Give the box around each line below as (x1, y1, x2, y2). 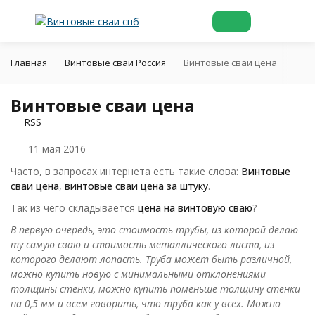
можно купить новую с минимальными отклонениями (11, 267, 266, 281)
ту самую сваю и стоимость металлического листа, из (11, 238, 274, 251)
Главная (11, 56, 47, 69)
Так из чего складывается (11, 201, 138, 214)
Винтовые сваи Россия (65, 56, 166, 69)
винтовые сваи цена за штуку (65, 179, 208, 193)
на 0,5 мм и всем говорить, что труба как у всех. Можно (11, 297, 281, 310)
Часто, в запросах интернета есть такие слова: (11, 165, 241, 178)
